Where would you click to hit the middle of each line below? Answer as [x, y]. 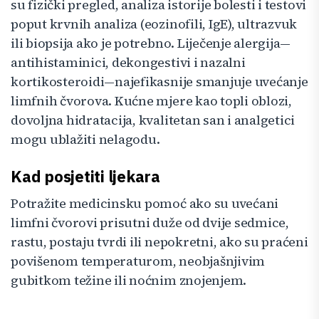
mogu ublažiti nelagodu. [85, 139]
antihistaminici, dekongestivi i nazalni [128, 62]
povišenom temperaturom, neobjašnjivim [138, 261]
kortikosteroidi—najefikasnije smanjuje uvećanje [159, 81]
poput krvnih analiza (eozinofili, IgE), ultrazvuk [154, 23]
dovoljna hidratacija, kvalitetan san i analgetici [153, 120]
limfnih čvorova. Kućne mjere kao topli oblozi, [151, 100]
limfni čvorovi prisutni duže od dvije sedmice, [150, 222]
